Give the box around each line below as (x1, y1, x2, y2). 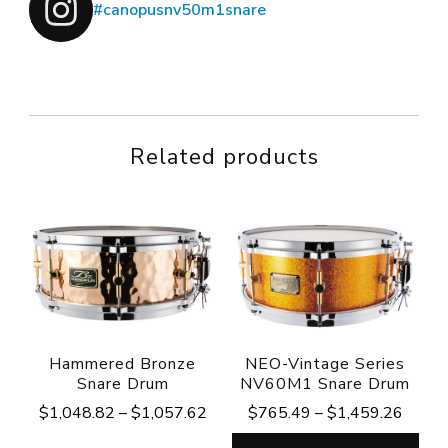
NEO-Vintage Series (245, 352, 406, 375)
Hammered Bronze (49, 352, 197, 375)
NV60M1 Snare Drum (240, 372, 411, 395)
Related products (129, 141, 319, 172)
